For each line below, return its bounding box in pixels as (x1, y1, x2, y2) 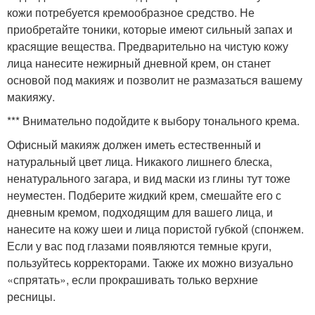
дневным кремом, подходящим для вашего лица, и (7, 203, 273, 220)
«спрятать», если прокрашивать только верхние (7, 271, 258, 288)
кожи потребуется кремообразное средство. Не (7, 4, 255, 20)
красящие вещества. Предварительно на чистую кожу (7, 37, 288, 54)
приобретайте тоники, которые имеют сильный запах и (7, 20, 292, 37)
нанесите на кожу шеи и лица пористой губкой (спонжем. (7, 220, 304, 237)
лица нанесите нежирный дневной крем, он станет (7, 54, 271, 71)
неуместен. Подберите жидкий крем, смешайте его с (7, 186, 281, 203)
